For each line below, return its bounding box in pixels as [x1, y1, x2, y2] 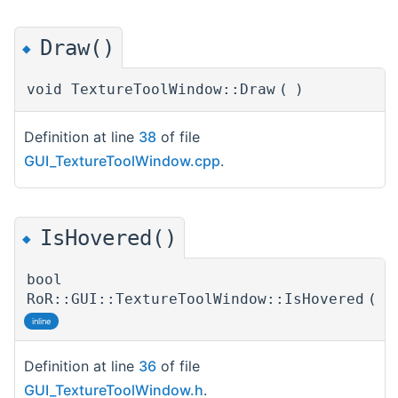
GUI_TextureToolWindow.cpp [24, 152, 220, 171]
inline [32, 315, 51, 326]
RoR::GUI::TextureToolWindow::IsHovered [27, 290, 364, 307]
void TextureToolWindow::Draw [27, 81, 275, 99]
